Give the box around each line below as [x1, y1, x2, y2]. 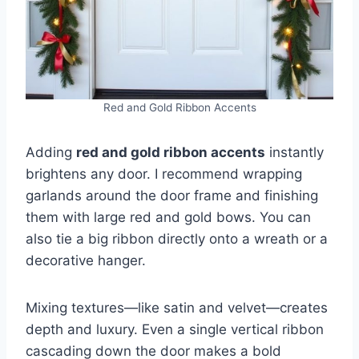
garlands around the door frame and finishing [26, 187, 318, 204]
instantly [265, 143, 324, 160]
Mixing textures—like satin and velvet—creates [26, 299, 328, 316]
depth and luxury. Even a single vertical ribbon [26, 321, 324, 337]
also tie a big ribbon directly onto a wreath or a [26, 230, 328, 247]
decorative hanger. [26, 252, 146, 268]
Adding [26, 143, 76, 160]
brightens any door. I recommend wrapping [26, 165, 302, 182]
